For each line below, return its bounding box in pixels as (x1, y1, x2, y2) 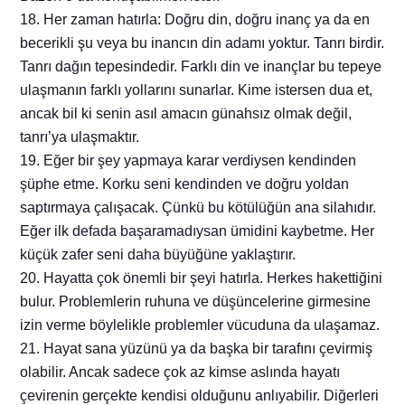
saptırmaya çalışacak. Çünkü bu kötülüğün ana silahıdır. (20, 200, 377, 216)
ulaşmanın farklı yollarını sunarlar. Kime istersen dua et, (20, 82, 373, 99)
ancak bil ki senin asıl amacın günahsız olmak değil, (20, 106, 353, 122)
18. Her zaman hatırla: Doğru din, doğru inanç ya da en (20, 12, 371, 28)
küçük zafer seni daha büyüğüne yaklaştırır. (20, 247, 297, 263)
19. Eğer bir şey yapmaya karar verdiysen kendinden (20, 153, 357, 169)
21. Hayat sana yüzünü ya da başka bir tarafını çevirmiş (20, 341, 373, 357)
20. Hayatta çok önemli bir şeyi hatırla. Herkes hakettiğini (20, 270, 383, 287)
